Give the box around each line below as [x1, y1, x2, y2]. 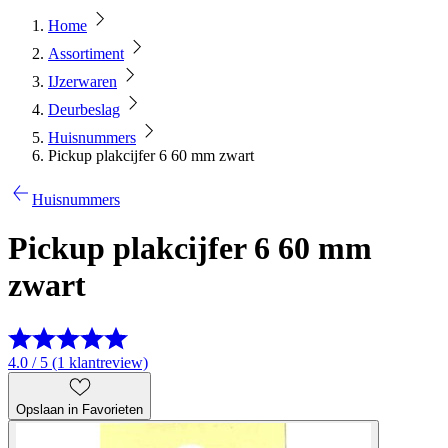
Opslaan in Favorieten [16, 401, 143, 417]
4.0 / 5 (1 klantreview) [8, 353, 148, 371]
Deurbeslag [48, 101, 120, 118]
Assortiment [48, 45, 124, 62]
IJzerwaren [48, 73, 117, 90]
